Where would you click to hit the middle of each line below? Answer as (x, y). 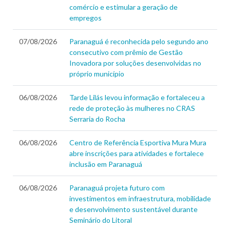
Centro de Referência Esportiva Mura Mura (138, 143)
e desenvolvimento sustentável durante (133, 209)
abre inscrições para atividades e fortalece (137, 154)
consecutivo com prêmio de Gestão (126, 52)
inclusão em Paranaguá (106, 164)
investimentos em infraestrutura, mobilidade (140, 199)
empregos (86, 18)
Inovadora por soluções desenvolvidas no (135, 63)
